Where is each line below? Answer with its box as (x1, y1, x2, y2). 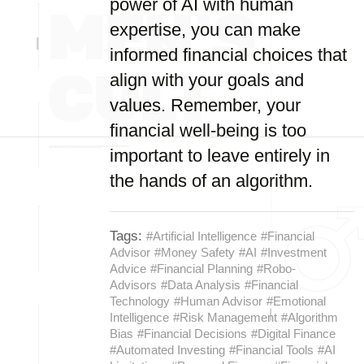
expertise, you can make (110, 19, 301, 40)
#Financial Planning (150, 262, 253, 275)
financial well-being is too (110, 120, 306, 141)
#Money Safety (154, 245, 235, 259)
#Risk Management (173, 310, 277, 324)
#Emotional (266, 294, 326, 308)
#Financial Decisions (137, 327, 247, 340)
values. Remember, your (110, 95, 301, 115)
